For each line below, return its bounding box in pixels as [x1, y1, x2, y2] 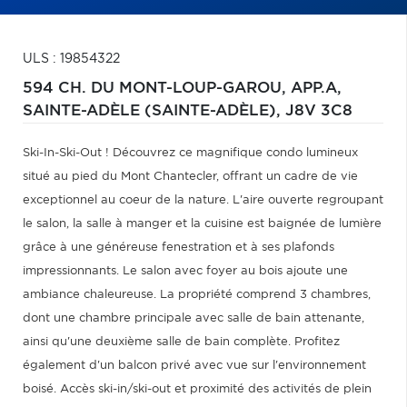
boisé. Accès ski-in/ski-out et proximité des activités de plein [23, 383, 372, 395]
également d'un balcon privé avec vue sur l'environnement [23, 360, 366, 372]
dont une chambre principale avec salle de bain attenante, [23, 313, 364, 324]
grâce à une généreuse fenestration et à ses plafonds [23, 242, 334, 253]
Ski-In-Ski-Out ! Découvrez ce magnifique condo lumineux [23, 147, 358, 159]
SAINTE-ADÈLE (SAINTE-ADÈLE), [23, 104, 285, 118]
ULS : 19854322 [23, 53, 120, 65]
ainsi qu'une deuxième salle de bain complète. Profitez [23, 336, 340, 348]
